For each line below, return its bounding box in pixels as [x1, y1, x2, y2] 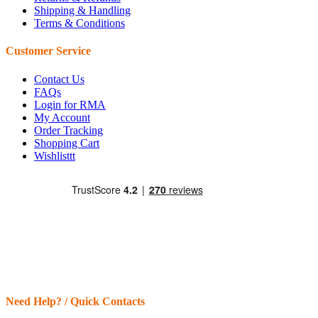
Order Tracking [34, 124, 103, 136]
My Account [34, 111, 90, 124]
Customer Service [6, 45, 91, 57]
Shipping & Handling [34, 4, 131, 16]
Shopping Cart [34, 136, 99, 149]
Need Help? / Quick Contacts [6, 295, 145, 307]
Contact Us [34, 72, 84, 85]
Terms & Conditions [34, 16, 125, 29]
